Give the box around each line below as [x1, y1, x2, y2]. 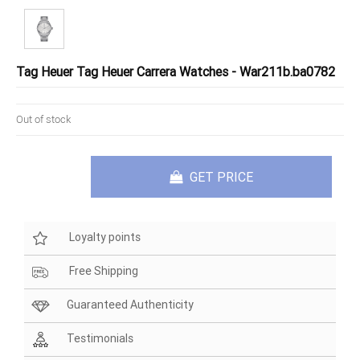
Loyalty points [67, 230, 141, 245]
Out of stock [16, 113, 71, 125]
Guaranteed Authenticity [67, 297, 194, 313]
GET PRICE [186, 169, 253, 185]
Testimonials [67, 331, 133, 346]
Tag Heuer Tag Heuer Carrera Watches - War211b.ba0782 [16, 63, 335, 80]
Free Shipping [67, 264, 138, 279]
